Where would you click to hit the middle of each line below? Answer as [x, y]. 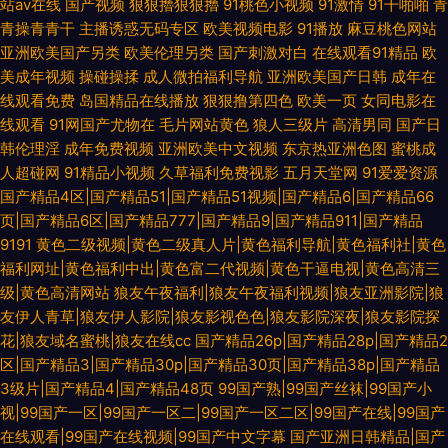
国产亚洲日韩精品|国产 [367, 436]
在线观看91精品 [365, 52]
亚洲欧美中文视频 [218, 148]
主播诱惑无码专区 [139, 28]
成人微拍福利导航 [203, 76]
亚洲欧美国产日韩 [327, 76]
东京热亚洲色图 [334, 148]
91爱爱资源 [400, 172]
